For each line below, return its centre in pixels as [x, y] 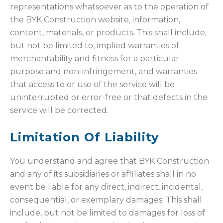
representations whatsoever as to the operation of [109, 7]
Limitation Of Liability [84, 137]
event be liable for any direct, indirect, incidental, [106, 187]
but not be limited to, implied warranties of [95, 46]
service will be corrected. [59, 111]
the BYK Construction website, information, [95, 20]
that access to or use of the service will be [92, 85]
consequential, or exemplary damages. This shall [106, 200]
